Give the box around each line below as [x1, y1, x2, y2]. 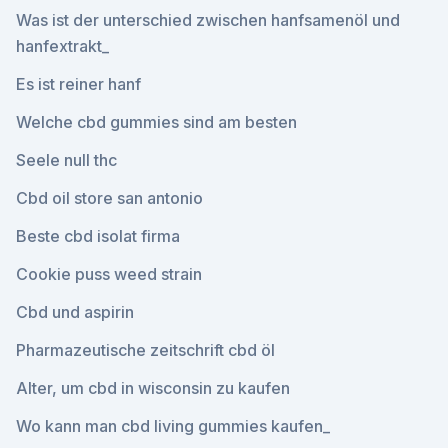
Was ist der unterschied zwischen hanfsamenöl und [16, 10, 400, 30]
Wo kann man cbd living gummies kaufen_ [16, 416, 330, 436]
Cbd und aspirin [16, 302, 134, 322]
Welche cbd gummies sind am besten [16, 112, 297, 132]
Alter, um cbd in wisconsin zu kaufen [16, 378, 290, 398]
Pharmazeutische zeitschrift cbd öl [16, 340, 275, 360]
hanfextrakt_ [16, 36, 109, 56]
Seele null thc [16, 150, 117, 170]
